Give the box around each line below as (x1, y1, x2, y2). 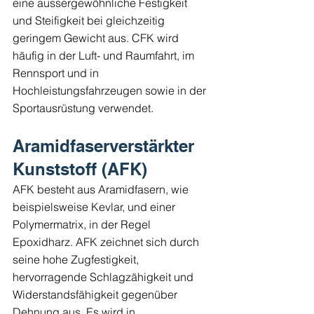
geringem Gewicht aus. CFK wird (13, 30, 182, 45)
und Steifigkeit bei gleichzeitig (13, 13, 168, 27)
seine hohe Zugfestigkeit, (13, 252, 142, 266)
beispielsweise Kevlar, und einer (13, 199, 178, 214)
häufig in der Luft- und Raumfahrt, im (13, 48, 197, 62)
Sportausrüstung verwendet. (13, 100, 153, 115)
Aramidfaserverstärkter (13, 135, 199, 156)
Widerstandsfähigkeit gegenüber (13, 287, 180, 301)
